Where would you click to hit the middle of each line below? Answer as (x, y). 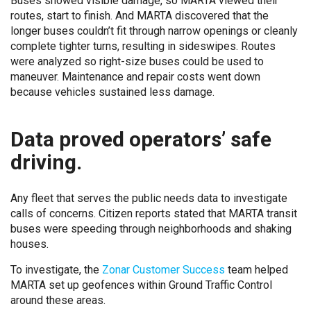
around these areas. (58, 300)
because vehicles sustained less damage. (112, 92)
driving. (46, 162)
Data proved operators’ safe (141, 139)
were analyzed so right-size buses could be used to (137, 61)
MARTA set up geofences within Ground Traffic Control (141, 285)
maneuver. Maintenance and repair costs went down (135, 77)
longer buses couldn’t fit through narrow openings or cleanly (154, 31)
